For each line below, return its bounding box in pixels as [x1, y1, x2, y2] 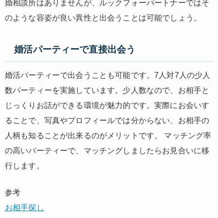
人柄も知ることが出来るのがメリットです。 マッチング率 [5, 131, 212, 140]
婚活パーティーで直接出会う [14, 44, 136, 55]
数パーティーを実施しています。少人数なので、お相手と [5, 86, 210, 94]
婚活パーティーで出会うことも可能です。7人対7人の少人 [5, 71, 211, 79]
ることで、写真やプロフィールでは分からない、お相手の [5, 116, 210, 125]
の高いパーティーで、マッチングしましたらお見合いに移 [5, 146, 210, 155]
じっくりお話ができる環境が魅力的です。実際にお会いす [5, 101, 210, 109]
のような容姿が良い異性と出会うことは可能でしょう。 [5, 14, 201, 22]
